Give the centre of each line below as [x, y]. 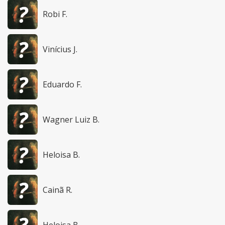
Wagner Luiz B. [71, 120]
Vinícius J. [60, 49]
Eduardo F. [62, 85]
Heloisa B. [61, 155]
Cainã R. [58, 190]
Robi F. [55, 14]
